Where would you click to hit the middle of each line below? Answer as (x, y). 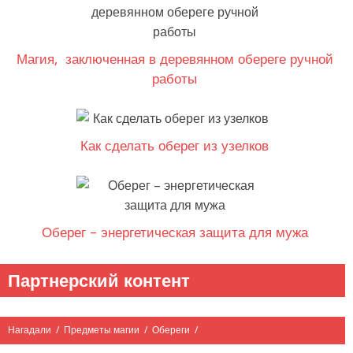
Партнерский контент (99, 280)
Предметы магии (102, 330)
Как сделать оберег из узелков (175, 145)
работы (175, 78)
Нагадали (30, 330)
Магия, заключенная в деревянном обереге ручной (175, 59)
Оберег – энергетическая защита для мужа (175, 232)
